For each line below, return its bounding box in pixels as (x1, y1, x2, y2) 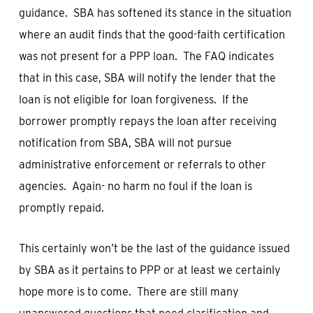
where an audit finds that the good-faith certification (18, 28, 285, 41)
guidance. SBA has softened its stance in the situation (18, 6, 291, 20)
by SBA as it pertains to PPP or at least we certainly (18, 263, 281, 277)
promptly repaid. (18, 201, 104, 214)
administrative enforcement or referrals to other (18, 158, 266, 171)
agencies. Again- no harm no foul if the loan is (18, 180, 252, 193)
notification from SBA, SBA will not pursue (18, 136, 232, 150)
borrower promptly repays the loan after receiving (18, 115, 277, 128)
